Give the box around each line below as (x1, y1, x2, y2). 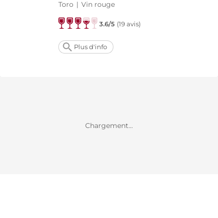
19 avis (119, 20, 139, 28)
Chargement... (85, 121, 133, 130)
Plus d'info (74, 43, 107, 51)
